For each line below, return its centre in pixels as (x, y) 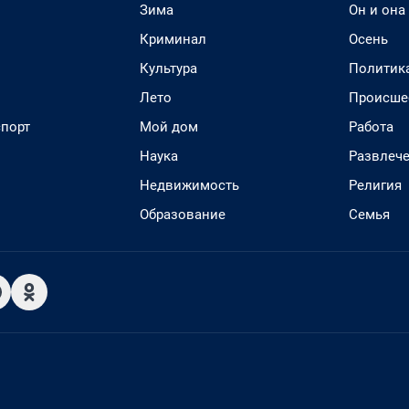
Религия (375, 185)
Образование (183, 215)
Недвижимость (189, 185)
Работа (371, 127)
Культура (168, 68)
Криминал (173, 39)
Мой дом (169, 127)
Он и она (377, 10)
